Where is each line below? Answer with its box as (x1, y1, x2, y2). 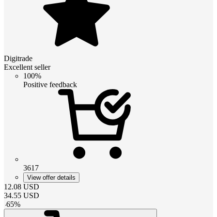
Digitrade (4, 54, 32, 62)
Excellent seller (4, 62, 50, 71)
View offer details (27, 173, 76, 181)
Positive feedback (23, 80, 77, 89)
